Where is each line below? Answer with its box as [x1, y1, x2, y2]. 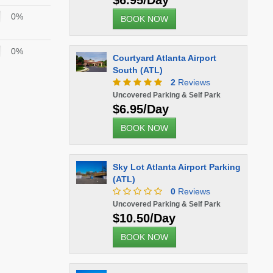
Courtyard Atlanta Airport [112, 53, 216, 63]
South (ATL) [112, 65, 163, 75]
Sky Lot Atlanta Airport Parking [112, 162, 241, 172]
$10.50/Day [112, 211, 175, 225]
